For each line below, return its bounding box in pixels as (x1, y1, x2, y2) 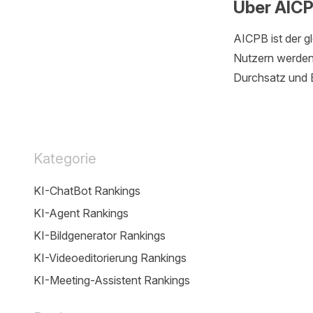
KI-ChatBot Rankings (34, 184, 140, 198)
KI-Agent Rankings (34, 206, 129, 220)
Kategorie (34, 150, 96, 167)
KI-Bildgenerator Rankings (34, 228, 166, 242)
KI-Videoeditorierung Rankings (34, 251, 187, 265)
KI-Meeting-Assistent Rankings (34, 273, 190, 287)
